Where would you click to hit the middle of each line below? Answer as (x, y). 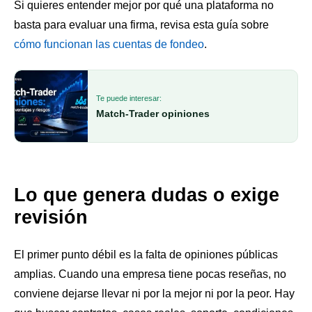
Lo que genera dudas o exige (147, 195)
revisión (51, 218)
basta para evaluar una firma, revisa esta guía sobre (141, 25)
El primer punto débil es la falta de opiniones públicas (146, 255)
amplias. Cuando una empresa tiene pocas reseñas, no (150, 274)
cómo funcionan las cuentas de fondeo (109, 45)
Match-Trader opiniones (153, 114)
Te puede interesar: (129, 99)
